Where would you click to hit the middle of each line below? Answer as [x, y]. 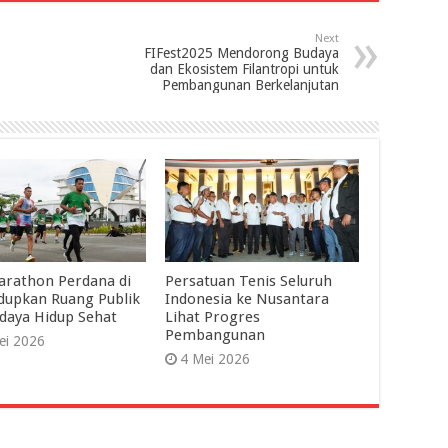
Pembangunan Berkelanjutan [250, 85]
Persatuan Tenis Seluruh [248, 281]
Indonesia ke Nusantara [246, 299]
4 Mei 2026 [214, 359]
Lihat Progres [212, 317]
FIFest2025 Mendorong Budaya [241, 53]
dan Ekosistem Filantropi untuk [244, 69]
